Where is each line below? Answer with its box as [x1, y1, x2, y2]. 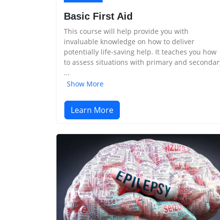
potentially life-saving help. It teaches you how [64, 47, 217, 57]
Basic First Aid [64, 11, 133, 22]
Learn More [71, 105, 113, 115]
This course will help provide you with [64, 27, 189, 36]
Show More [67, 79, 104, 88]
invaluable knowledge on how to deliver [64, 37, 194, 47]
